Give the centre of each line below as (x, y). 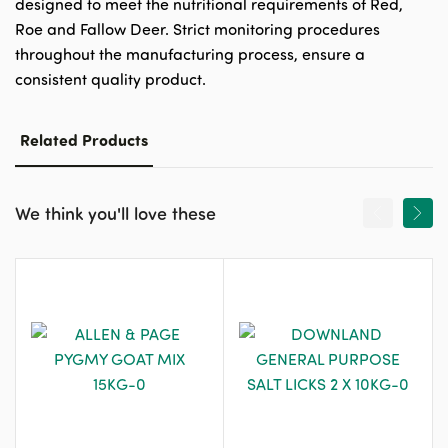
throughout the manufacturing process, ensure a (190, 54)
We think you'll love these (115, 212)
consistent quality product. (110, 79)
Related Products (84, 139)
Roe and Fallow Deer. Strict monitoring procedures (197, 29)
